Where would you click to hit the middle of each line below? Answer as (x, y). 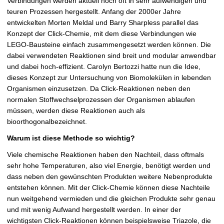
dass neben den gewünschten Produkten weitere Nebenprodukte (110, 177)
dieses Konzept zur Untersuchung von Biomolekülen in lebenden (109, 78)
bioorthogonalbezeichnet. (47, 122)
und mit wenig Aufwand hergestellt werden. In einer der (94, 210)
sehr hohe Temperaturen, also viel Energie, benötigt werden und (109, 166)
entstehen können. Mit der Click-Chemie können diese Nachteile (108, 188)
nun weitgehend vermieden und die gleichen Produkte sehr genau (111, 199)
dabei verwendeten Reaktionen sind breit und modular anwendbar (111, 56)
